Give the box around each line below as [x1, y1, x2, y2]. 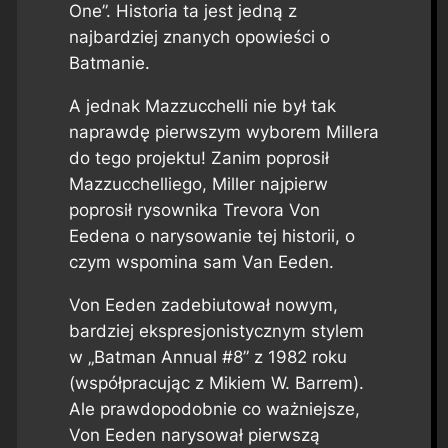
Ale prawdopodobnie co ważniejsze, [68, 398, 360, 419]
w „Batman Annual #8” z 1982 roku [68, 346, 347, 367]
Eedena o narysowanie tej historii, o [68, 226, 355, 247]
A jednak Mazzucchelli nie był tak [68, 96, 336, 117]
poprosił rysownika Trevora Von [68, 200, 320, 221]
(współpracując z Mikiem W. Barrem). [68, 372, 364, 393]
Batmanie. [68, 53, 150, 74]
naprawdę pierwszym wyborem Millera [68, 122, 379, 143]
